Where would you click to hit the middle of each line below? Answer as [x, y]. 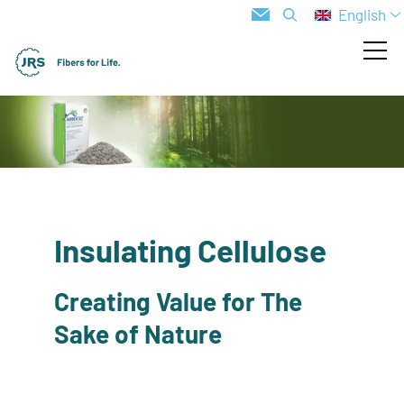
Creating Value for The [178, 302]
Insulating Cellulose [190, 249]
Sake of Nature [138, 334]
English [362, 14]
